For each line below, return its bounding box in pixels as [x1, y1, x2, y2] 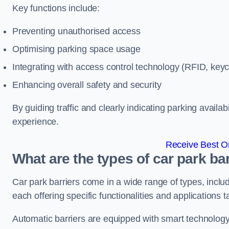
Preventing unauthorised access [12, 26, 141, 36]
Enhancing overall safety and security [12, 80, 162, 90]
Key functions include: [12, 3, 100, 13]
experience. [12, 117, 59, 127]
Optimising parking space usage [12, 44, 141, 54]
